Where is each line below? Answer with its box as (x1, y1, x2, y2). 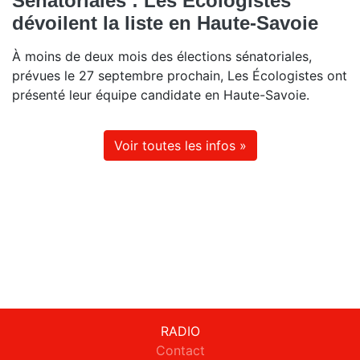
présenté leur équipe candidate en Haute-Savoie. (12, 87, 309, 104)
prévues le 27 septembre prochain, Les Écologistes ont (12, 67, 347, 84)
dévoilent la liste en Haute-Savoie (12, 12, 318, 35)
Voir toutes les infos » (113, 137, 247, 154)
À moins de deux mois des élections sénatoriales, (12, 48, 312, 65)
